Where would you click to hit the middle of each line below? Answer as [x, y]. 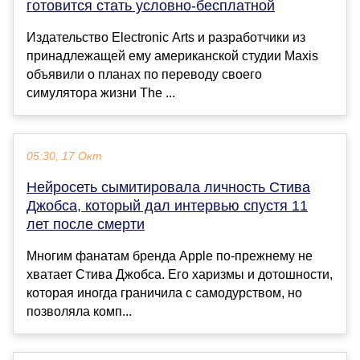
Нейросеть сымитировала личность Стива [168, 187]
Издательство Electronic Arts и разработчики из [166, 37]
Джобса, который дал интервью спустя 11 [167, 205]
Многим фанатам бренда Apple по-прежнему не [170, 256]
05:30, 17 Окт [64, 156]
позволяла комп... [79, 311]
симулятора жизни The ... [101, 92]
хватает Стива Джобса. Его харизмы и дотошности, [180, 274]
